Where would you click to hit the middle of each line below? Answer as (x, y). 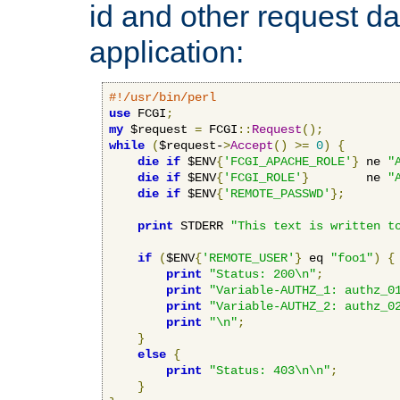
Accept (252, 145)
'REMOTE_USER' (248, 258)
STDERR (202, 225)
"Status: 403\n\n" (270, 370)
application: (167, 51)
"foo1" (352, 258)
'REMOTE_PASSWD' (277, 193)
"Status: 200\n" (262, 274)
